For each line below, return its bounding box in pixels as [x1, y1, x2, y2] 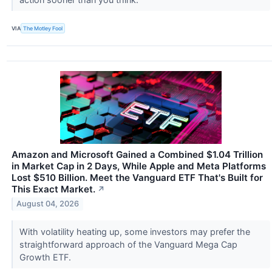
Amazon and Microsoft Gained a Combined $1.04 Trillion [12, 148, 263, 160]
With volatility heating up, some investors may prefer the [19, 226, 250, 237]
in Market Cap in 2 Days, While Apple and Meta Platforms [12, 160, 266, 172]
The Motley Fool [23, 25, 63, 32]
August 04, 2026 [16, 199, 80, 209]
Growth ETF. [19, 251, 73, 262]
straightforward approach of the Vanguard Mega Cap [19, 239, 237, 250]
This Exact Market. [12, 183, 95, 195]
